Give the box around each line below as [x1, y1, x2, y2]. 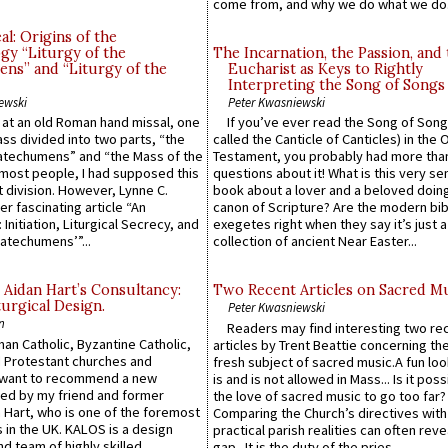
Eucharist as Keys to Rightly [228, 60, 423, 79]
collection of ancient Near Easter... [213, 232, 417, 251]
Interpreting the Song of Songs [228, 76, 445, 95]
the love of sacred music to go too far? [213, 386, 446, 405]
